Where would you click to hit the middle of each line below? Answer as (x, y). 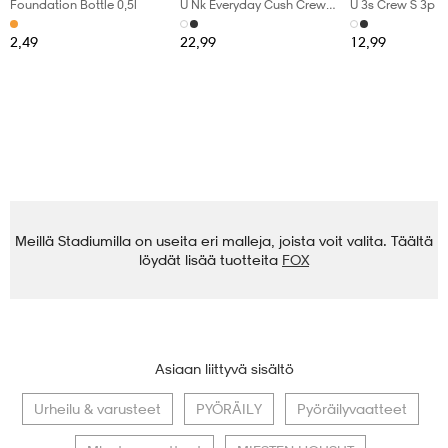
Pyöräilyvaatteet (352, 409)
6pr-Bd (199, 21)
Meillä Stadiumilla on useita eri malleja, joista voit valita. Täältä (224, 241)
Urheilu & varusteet (97, 409)
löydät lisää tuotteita (208, 260)
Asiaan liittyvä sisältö (224, 369)
